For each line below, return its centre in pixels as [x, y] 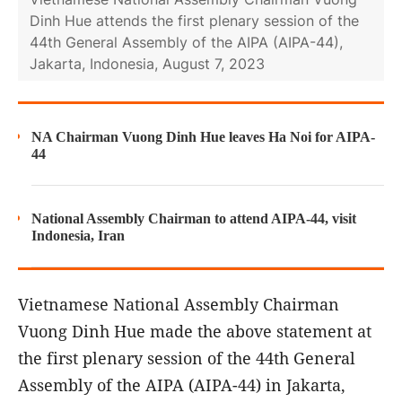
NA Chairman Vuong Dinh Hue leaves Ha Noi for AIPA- [203, 136]
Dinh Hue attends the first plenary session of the [194, 20]
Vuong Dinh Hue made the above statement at [195, 331]
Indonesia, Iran [78, 235]
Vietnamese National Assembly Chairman [179, 304]
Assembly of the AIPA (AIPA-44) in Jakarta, [182, 385]
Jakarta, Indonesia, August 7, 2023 [147, 63]
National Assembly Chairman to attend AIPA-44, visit [194, 218]
